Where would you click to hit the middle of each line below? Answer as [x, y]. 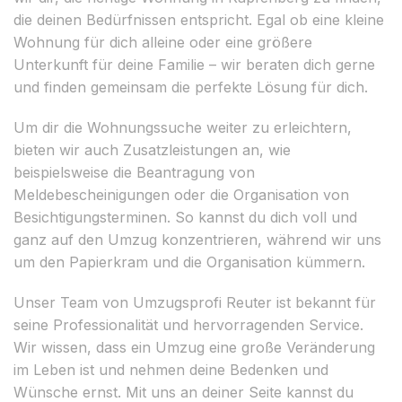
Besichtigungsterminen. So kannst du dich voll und [185, 217]
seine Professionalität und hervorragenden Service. [188, 324]
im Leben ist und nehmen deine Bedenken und [171, 369]
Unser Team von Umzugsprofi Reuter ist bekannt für [195, 302]
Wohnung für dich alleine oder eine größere [163, 42]
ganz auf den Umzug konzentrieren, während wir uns [197, 239]
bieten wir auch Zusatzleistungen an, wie [152, 149]
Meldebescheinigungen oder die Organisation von [181, 194]
